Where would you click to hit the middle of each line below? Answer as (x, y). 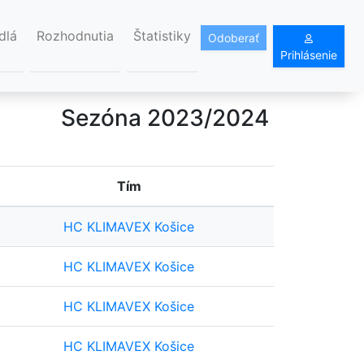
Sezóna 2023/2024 (165, 118)
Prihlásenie (309, 54)
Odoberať (234, 37)
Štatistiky (162, 36)
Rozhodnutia (75, 36)
